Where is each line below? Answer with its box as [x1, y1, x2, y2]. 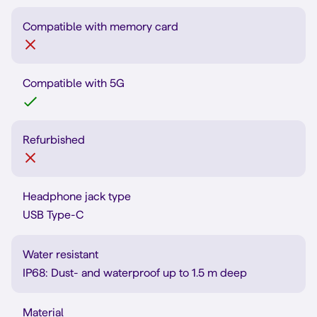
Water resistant [23, 248, 98, 260]
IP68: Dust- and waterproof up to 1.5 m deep [23, 267, 247, 279]
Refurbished [23, 134, 85, 146]
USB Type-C [23, 209, 83, 221]
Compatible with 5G [23, 77, 125, 89]
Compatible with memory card [23, 21, 178, 33]
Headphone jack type [23, 190, 131, 202]
